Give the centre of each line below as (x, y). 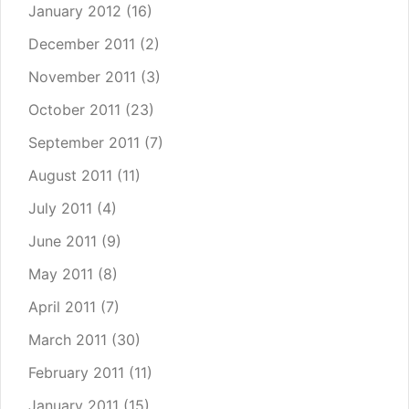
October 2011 (74, 110)
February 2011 (76, 373)
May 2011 (61, 274)
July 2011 (60, 209)
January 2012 (75, 11)
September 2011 (84, 143)
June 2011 (63, 241)
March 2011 (68, 340)
